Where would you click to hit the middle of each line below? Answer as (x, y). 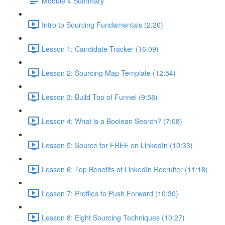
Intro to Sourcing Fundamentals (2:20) (102, 24)
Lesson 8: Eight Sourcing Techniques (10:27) (113, 217)
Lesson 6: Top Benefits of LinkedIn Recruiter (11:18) (125, 169)
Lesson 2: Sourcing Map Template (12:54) (109, 73)
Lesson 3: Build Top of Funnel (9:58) (100, 97)
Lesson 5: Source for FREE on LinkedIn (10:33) (117, 145)
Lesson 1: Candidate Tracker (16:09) (100, 48)
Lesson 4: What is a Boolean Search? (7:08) (112, 121)
